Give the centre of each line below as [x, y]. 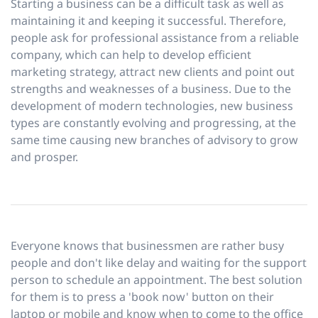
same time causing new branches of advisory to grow [154, 140]
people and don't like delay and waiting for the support [159, 263]
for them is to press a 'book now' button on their [142, 297]
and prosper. [44, 157]
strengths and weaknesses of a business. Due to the [151, 89]
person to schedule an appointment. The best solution [157, 280]
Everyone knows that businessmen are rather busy [147, 246]
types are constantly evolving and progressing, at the [153, 123]
